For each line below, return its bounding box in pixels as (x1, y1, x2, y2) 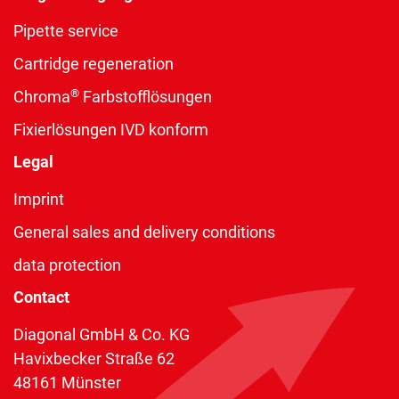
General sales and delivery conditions (13, 223, 275, 242)
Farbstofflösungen (79, 87, 212, 107)
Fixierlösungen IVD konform (13, 120, 208, 140)
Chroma (13, 87, 70, 107)
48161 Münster (13, 373, 121, 393)
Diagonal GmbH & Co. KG (13, 325, 190, 345)
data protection (13, 256, 121, 275)
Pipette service (13, 21, 118, 41)
